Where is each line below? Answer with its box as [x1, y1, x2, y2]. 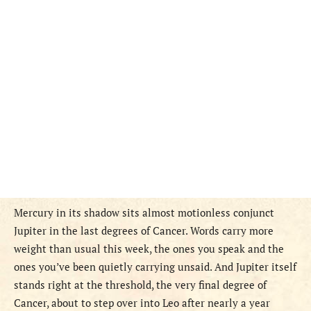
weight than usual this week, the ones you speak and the [14, 242, 284, 256]
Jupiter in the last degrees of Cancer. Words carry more [14, 224, 274, 238]
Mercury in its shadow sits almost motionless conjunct [14, 205, 274, 220]
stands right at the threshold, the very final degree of [14, 278, 267, 292]
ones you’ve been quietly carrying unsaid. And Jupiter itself [14, 260, 296, 274]
